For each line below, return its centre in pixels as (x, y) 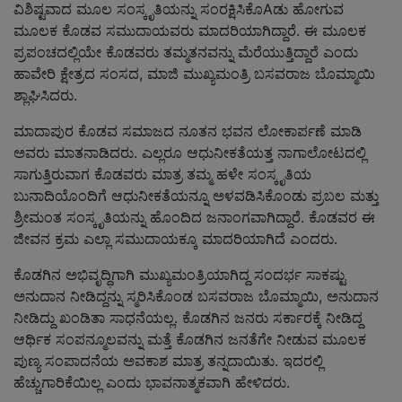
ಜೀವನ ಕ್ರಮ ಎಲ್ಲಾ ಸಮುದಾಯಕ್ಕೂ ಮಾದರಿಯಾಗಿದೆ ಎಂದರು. (175, 239)
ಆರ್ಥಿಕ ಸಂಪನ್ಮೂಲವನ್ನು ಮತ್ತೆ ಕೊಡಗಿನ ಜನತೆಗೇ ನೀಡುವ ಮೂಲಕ (190, 339)
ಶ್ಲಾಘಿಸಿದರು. (45, 95)
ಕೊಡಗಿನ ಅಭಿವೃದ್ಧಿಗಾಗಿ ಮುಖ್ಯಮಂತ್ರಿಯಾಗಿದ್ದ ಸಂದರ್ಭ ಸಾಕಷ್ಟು (179, 275)
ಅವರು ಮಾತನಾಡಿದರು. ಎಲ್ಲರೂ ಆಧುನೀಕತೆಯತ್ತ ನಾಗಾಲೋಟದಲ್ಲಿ (190, 153)
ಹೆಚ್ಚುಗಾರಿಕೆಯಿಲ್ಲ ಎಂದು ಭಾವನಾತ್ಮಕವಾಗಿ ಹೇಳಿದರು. (152, 382)
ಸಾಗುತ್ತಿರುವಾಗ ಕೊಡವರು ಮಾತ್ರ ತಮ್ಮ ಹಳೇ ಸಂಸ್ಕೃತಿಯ (162, 174)
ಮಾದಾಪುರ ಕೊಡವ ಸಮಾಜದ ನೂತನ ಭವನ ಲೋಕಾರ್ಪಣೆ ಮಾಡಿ (188, 131)
